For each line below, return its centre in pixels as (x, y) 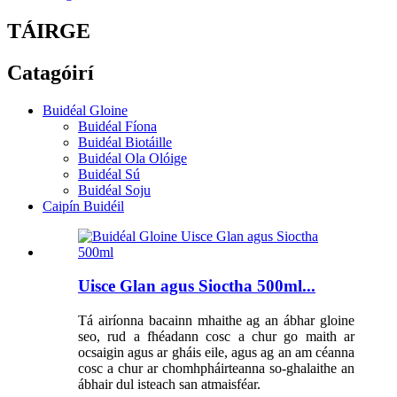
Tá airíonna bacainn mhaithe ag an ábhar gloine (216, 321)
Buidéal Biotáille (125, 142)
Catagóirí (51, 72)
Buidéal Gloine (85, 110)
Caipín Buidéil (83, 206)
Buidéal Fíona (117, 126)
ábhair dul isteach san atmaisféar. (169, 385)
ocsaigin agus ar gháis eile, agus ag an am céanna (216, 353)
